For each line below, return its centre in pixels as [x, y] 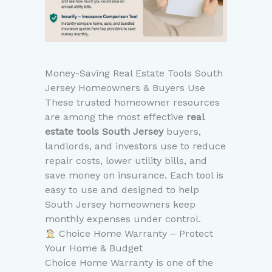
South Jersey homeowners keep [120, 205]
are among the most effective [116, 117]
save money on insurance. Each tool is [134, 175]
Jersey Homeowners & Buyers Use [125, 88]
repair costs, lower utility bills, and [126, 161]
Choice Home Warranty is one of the [129, 263]
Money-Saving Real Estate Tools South [134, 73]
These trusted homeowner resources [132, 103]
